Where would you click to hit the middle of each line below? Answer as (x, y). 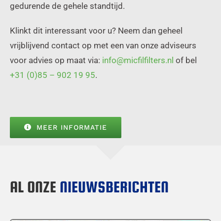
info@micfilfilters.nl (138, 60)
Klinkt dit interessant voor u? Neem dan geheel (96, 30)
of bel (185, 60)
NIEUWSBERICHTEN (114, 187)
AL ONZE (35, 187)
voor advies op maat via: (56, 60)
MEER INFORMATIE (72, 127)
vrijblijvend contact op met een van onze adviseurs (103, 45)
